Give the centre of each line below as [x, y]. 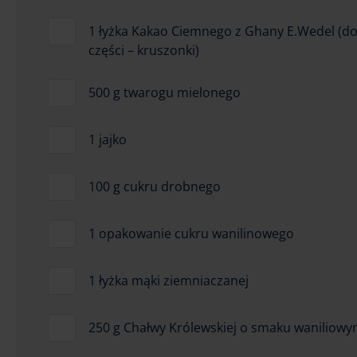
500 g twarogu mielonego [165, 92]
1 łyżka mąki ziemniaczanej [169, 280]
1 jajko [108, 139]
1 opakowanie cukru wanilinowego [191, 233]
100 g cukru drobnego [155, 186]
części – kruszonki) [144, 50]
